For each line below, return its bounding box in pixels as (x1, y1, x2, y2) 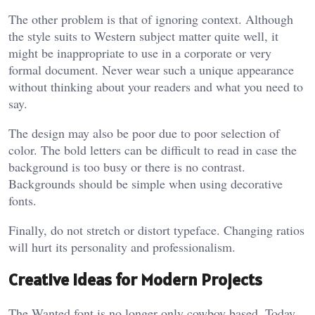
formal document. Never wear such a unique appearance (8, 60, 294, 78)
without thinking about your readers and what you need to (8, 77, 303, 95)
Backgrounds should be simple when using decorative (8, 174, 283, 192)
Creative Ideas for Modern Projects (8, 269, 262, 291)
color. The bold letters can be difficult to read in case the (8, 141, 297, 158)
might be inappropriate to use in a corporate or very (8, 44, 271, 61)
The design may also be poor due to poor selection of (8, 124, 280, 141)
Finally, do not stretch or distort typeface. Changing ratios (8, 221, 304, 238)
